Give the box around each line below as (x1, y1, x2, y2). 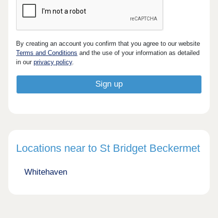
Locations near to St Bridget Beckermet (16, 142, 200, 155)
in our (16, 58, 34, 66)
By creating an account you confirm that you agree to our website (16, 40, 200, 48)
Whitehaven (24, 167, 67, 177)
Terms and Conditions (16, 49, 78, 57)
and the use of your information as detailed (77, 49, 200, 57)
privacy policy (34, 58, 73, 66)
